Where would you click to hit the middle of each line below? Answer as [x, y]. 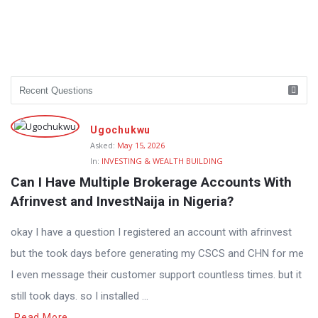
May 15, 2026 [141, 145]
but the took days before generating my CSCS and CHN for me [157, 253]
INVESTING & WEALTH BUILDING [162, 161]
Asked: [103, 145]
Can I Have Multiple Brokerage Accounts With [151, 182]
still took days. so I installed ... [79, 296]
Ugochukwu [121, 130]
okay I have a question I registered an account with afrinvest [151, 232]
